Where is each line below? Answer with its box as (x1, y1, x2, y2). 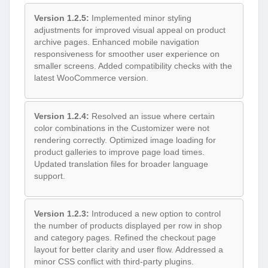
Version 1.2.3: (34, 209, 89, 219)
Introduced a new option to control (89, 209, 221, 219)
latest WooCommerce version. (34, 73, 148, 83)
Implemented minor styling (89, 13, 191, 23)
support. (34, 170, 65, 181)
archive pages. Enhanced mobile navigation (34, 37, 199, 47)
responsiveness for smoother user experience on (34, 49, 220, 59)
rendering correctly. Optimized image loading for (34, 135, 216, 145)
